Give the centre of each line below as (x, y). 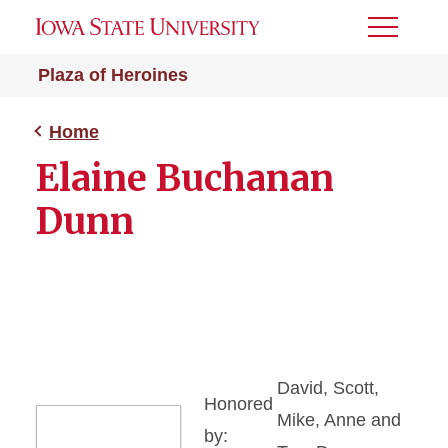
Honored (238, 404)
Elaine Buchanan (185, 178)
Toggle (395, 33)
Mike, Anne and (339, 420)
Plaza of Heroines (113, 75)
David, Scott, (328, 388)
